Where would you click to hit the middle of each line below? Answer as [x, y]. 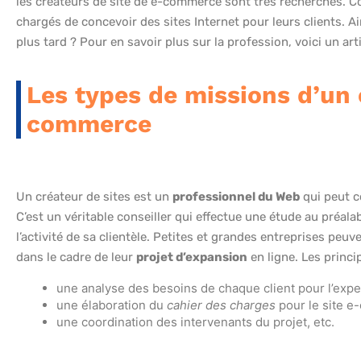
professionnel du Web [236, 197]
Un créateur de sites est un [94, 197]
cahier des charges [221, 305]
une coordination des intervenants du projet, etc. [195, 322]
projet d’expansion [192, 257]
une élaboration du [112, 305]
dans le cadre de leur [76, 257]
